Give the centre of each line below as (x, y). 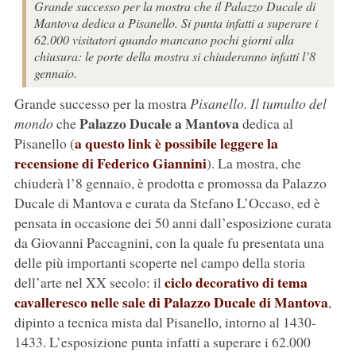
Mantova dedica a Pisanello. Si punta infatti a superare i (176, 23)
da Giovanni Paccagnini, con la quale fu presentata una (169, 243)
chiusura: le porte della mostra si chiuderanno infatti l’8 (174, 56)
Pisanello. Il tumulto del (258, 104)
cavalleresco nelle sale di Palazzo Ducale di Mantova (171, 302)
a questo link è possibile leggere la (176, 143)
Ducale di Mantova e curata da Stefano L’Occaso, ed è (167, 203)
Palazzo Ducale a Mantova (159, 124)
